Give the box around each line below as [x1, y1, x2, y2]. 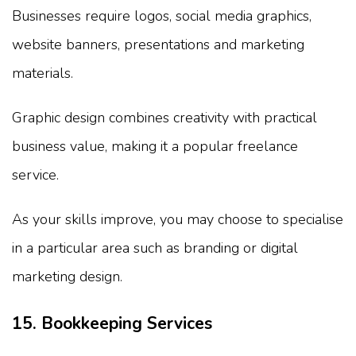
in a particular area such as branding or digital [12, 238, 298, 258]
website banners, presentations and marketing [12, 35, 304, 55]
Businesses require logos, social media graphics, [12, 6, 311, 26]
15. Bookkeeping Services [12, 312, 212, 335]
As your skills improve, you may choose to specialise [12, 210, 343, 230]
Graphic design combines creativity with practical [12, 108, 317, 128]
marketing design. [12, 267, 122, 287]
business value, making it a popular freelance [12, 137, 298, 157]
